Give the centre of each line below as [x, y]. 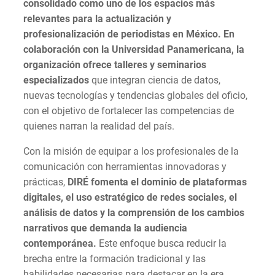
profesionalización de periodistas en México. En [129, 34]
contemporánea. [60, 243]
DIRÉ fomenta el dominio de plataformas [157, 182]
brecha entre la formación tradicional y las [114, 258]
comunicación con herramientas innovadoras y [125, 166]
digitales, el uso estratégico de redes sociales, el [130, 197]
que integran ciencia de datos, [156, 80]
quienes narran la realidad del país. [99, 126]
